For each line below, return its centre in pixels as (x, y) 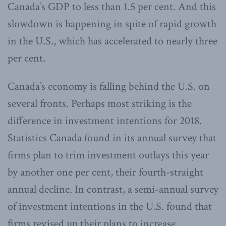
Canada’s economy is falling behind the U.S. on (109, 86)
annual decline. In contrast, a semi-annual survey (113, 189)
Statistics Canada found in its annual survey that (112, 138)
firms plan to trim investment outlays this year (108, 155)
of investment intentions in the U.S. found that (110, 206)
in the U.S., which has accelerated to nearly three (112, 41)
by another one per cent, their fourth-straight (105, 172)
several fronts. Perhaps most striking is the (100, 103)
